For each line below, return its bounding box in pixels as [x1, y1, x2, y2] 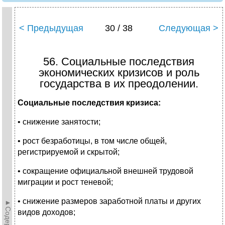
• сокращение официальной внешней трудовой [18, 167, 193, 176]
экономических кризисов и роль [38, 66, 199, 79]
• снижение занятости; [18, 118, 100, 127]
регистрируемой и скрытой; [18, 148, 120, 157]
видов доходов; [18, 208, 75, 217]
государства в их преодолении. [39, 77, 198, 90]
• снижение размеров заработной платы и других [18, 197, 201, 206]
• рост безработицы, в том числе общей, [18, 137, 167, 146]
